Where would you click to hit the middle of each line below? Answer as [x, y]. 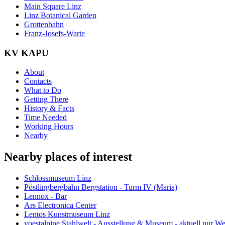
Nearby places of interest [68, 157]
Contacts [38, 81]
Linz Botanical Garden [60, 15]
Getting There [46, 99]
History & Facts [49, 108]
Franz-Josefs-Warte [54, 33]
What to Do [43, 90]
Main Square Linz [53, 6]
